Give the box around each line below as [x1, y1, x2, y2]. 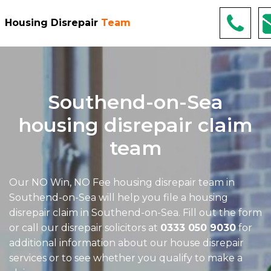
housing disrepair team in [113, 177, 235, 188]
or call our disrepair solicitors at [9, 222, 160, 233]
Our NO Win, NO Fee [9, 177, 113, 188]
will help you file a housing [96, 192, 228, 203]
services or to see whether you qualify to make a [9, 252, 243, 264]
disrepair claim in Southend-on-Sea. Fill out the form [9, 207, 262, 218]
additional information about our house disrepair [9, 237, 244, 249]
